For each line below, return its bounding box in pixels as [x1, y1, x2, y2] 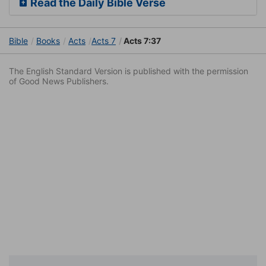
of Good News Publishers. [9, 76, 109, 87]
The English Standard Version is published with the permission [9, 66, 248, 77]
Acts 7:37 [122, 36, 161, 46]
